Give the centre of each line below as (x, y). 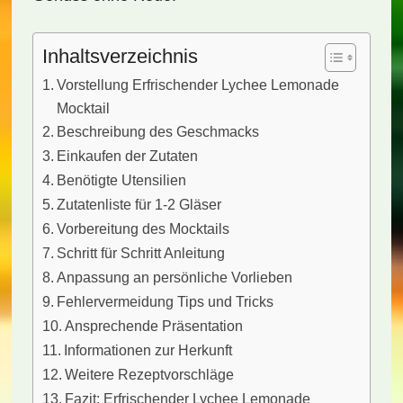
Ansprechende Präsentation (154, 326)
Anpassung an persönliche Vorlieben (175, 277)
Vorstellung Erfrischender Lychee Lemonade (198, 85)
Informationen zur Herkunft (148, 350)
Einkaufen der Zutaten (128, 156)
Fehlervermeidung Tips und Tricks (166, 301)
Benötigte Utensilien (122, 180)
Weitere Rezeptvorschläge (150, 374)
